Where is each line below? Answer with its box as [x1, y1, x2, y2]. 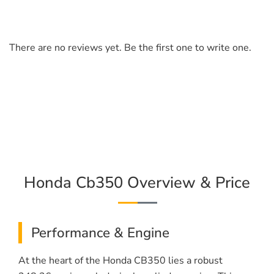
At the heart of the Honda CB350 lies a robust [18, 254, 223, 268]
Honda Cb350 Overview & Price [24, 172, 250, 194]
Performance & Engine [31, 223, 169, 243]
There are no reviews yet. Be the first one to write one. [9, 41, 251, 55]
